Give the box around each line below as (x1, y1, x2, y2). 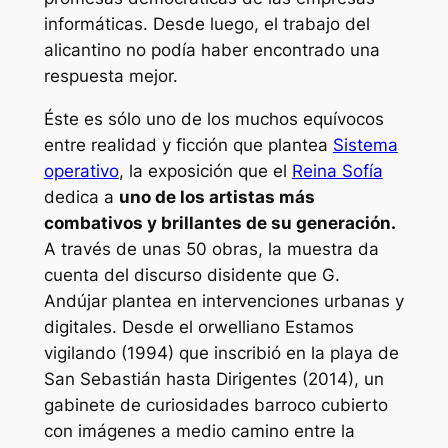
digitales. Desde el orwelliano (43, 316, 285, 337)
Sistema (332, 134, 398, 155)
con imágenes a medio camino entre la (43, 420, 355, 441)
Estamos (284, 316, 354, 337)
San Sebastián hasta (43, 368, 216, 389)
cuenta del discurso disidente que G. (43, 264, 340, 285)
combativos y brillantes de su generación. (43, 212, 396, 233)
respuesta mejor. (43, 65, 178, 86)
